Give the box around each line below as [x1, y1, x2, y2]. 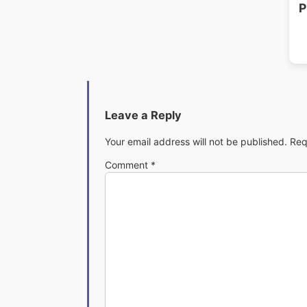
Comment [105, 158, 151, 171]
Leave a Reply [105, 108, 182, 123]
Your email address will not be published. [105, 135, 287, 147]
